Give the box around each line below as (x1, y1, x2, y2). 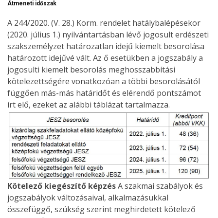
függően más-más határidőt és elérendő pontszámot (7, 88, 201, 99)
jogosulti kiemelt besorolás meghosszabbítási (7, 64, 175, 75)
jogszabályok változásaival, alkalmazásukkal (7, 192, 168, 203)
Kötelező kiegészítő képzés (7, 180, 116, 191)
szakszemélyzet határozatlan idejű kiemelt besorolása (7, 41, 204, 52)
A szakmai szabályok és (116, 180, 203, 191)
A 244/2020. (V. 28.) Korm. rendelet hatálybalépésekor (7, 18, 200, 29)
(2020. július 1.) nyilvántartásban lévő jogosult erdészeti (7, 29, 209, 40)
